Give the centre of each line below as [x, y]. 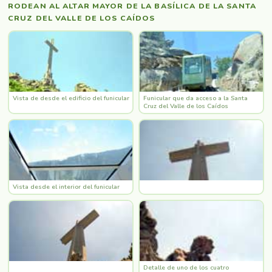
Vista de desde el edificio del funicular [71, 98]
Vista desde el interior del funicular [66, 187]
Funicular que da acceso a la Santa [195, 98]
